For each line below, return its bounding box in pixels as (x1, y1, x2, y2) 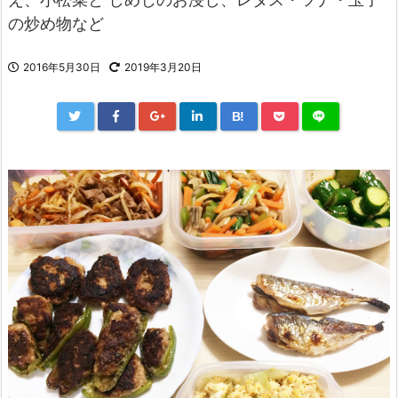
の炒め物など (8, 14, 104, 34)
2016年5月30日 (23, 60, 100, 75)
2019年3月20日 (124, 60, 202, 75)
